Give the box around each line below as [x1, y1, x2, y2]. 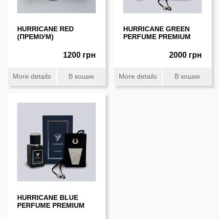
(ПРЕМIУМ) [17, 33, 54, 41]
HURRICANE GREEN [123, 25, 190, 33]
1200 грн [63, 50, 96, 59]
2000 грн [169, 50, 202, 59]
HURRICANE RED [17, 25, 74, 33]
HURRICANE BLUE [17, 193, 79, 201]
